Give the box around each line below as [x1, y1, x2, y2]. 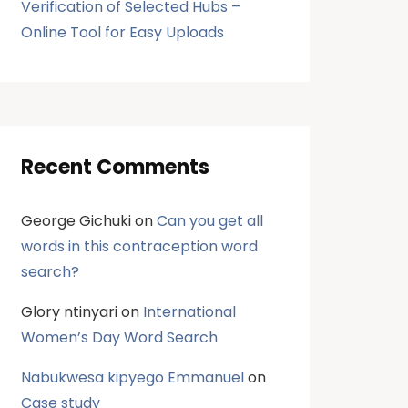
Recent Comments [20, 153, 209, 181]
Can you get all [156, 210, 263, 231]
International [142, 301, 236, 322]
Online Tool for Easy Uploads [20, 22, 224, 43]
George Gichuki [20, 210, 131, 231]
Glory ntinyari [20, 301, 117, 322]
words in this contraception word [20, 236, 258, 257]
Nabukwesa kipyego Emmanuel [20, 367, 244, 388]
